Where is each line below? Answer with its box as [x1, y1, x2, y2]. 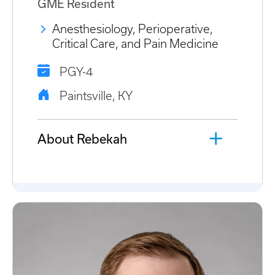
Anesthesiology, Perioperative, [52, 23, 213, 36]
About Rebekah [37, 131, 127, 147]
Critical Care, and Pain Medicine [52, 37, 219, 51]
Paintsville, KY [60, 90, 133, 103]
